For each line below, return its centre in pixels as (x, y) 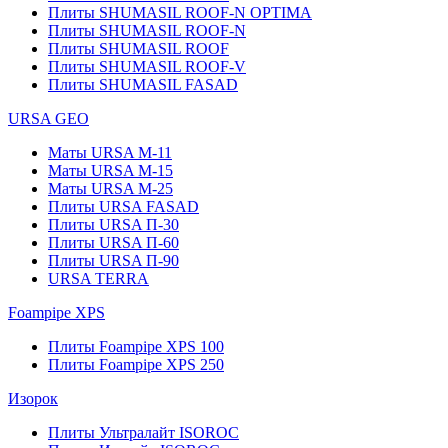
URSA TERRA (98, 278)
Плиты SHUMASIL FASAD (143, 84)
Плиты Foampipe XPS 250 (136, 364)
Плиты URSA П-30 (113, 224)
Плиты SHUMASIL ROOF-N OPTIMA (180, 12)
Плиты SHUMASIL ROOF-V (147, 66)
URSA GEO (48, 118)
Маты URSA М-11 (110, 152)
